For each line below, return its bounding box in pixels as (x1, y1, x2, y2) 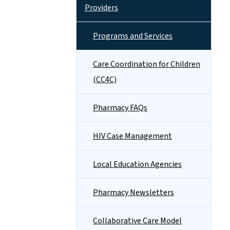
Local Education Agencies (93, 159, 182, 170)
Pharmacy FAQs (93, 102, 147, 113)
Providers (85, 2, 118, 13)
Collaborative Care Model (93, 215, 182, 226)
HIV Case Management (93, 130, 172, 142)
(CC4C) (93, 74, 117, 85)
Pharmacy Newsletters (93, 187, 174, 198)
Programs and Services (93, 30, 172, 42)
